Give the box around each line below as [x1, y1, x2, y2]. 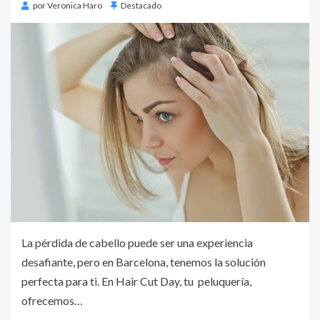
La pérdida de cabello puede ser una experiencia [21, 236, 253, 250]
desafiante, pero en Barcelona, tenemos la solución [21, 255, 266, 269]
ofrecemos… [21, 294, 83, 308]
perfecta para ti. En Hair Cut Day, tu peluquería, [21, 274, 251, 289]
